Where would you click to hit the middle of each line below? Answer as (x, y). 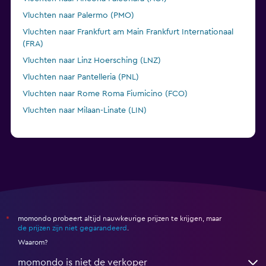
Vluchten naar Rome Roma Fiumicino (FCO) (105, 94)
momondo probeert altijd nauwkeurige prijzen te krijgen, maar (120, 219)
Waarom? (33, 243)
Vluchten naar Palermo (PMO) (78, 16)
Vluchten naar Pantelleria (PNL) (81, 77)
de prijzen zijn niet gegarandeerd (72, 228)
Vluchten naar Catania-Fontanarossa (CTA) (102, 127)
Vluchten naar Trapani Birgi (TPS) (84, 144)
